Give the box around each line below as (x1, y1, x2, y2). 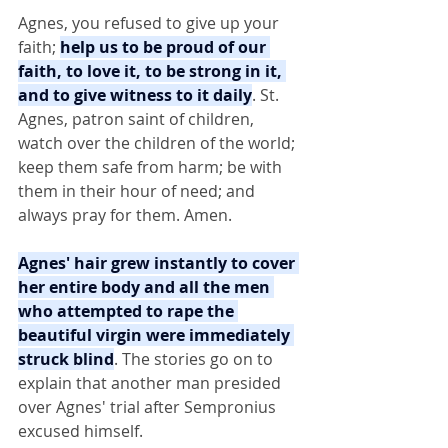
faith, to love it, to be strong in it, (18, 60, 286, 82)
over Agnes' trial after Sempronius (18, 396, 280, 418)
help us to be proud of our (60, 36, 270, 58)
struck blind (18, 348, 114, 370)
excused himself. (18, 420, 143, 442)
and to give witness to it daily (18, 84, 252, 106)
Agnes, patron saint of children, (18, 108, 258, 130)
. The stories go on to (114, 348, 277, 370)
